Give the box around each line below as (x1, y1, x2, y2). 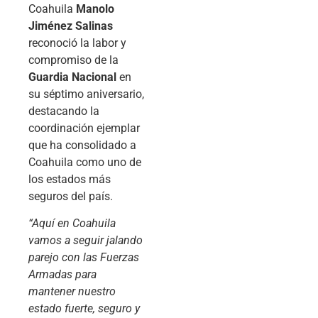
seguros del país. (28, 189, 113, 203)
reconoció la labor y (28, 35, 126, 50)
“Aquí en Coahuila (28, 216, 116, 231)
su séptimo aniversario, (28, 87, 144, 101)
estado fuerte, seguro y (28, 302, 140, 316)
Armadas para (28, 268, 97, 282)
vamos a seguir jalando (28, 234, 143, 248)
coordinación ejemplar (28, 121, 140, 135)
